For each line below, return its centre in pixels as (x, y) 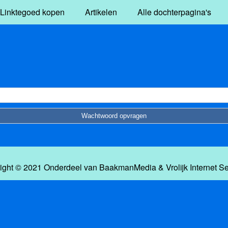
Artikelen (101, 12)
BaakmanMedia (127, 167)
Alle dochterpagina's (174, 12)
